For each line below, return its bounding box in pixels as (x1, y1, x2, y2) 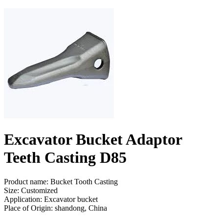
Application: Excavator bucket (4, 195, 98, 203)
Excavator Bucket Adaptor (4, 131, 182, 149)
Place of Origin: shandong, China (4, 203, 107, 212)
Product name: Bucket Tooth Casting (4, 177, 118, 186)
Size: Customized (4, 186, 58, 195)
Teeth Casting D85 (4, 149, 127, 167)
